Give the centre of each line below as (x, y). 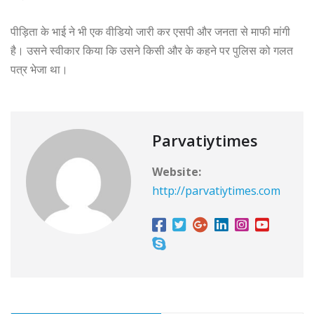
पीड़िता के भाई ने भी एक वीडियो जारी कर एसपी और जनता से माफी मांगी (150, 32)
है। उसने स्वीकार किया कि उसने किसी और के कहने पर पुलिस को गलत (152, 51)
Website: (177, 172)
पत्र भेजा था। (39, 70)
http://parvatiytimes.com (216, 191)
